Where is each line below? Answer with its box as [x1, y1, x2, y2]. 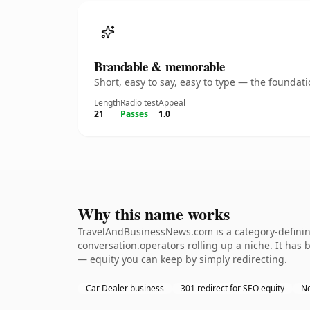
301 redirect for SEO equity [181, 282, 284, 294]
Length [94, 97, 120, 109]
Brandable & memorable [94, 57, 225, 75]
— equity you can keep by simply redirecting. [77, 253, 287, 266]
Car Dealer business [86, 282, 164, 294]
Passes [120, 108, 148, 120]
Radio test [120, 97, 158, 109]
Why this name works [77, 201, 230, 226]
